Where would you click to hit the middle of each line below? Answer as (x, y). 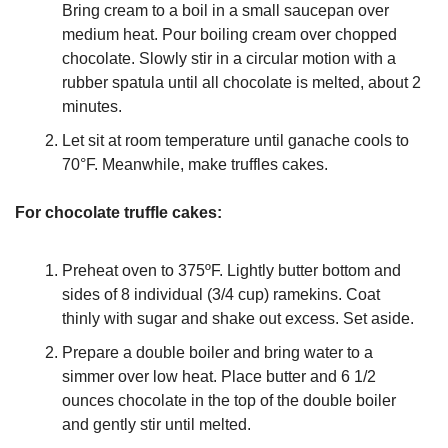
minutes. (92, 106)
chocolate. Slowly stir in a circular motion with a (229, 58)
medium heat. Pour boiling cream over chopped (229, 34)
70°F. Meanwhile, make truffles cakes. (195, 164)
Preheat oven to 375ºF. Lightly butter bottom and (231, 270)
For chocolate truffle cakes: (118, 212)
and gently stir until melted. (156, 424)
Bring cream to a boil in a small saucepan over (225, 10)
